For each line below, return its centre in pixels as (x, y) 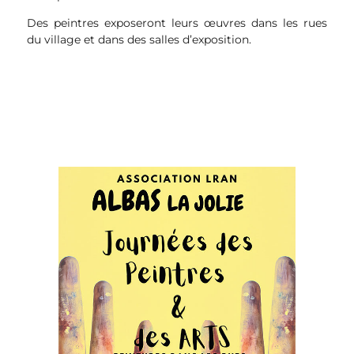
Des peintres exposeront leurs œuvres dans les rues (177, 23)
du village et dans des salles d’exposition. (139, 40)
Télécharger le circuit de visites (177, 68)
